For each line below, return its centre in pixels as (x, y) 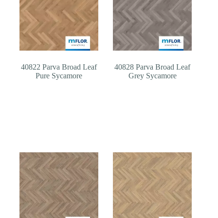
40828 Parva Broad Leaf (153, 67)
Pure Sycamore (59, 75)
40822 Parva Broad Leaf (59, 67)
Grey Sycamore (152, 75)
